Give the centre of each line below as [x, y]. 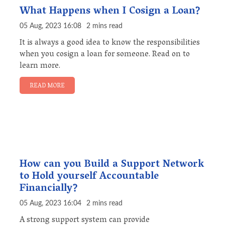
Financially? [49, 189]
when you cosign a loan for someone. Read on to [105, 55]
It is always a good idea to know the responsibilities [110, 43]
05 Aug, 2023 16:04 [50, 204]
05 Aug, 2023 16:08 [50, 26]
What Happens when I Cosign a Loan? [110, 12]
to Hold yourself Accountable [89, 177]
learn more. [40, 67]
